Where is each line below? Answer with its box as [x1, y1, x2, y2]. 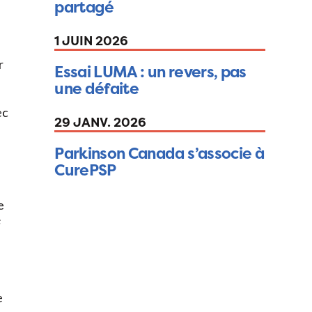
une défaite [54, 78, 139, 100]
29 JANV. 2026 [54, 114, 147, 132]
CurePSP [54, 159, 116, 181]
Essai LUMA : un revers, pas [54, 61, 247, 83]
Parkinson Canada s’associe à [54, 143, 264, 164]
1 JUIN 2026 [54, 32, 129, 50]
